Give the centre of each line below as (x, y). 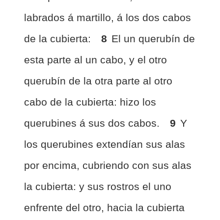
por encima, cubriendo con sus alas (108, 165)
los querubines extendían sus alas (105, 144)
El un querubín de (153, 39)
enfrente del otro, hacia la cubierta (104, 207)
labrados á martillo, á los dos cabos (108, 17)
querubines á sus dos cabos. (93, 123)
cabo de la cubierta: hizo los (90, 102)
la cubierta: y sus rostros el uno (98, 186)
